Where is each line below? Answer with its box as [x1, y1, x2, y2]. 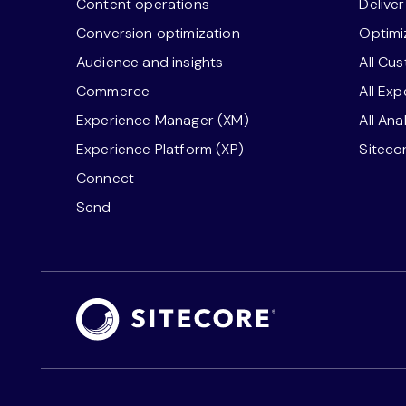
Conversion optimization [75, 23, 240, 43]
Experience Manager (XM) [75, 110, 249, 130]
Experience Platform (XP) [75, 139, 244, 159]
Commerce [75, 81, 150, 101]
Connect [75, 168, 135, 188]
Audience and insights [75, 52, 224, 72]
